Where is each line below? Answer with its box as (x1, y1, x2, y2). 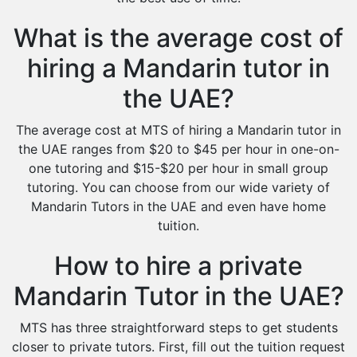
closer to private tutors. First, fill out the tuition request (12, 339, 345, 355)
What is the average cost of (14, 22, 343, 53)
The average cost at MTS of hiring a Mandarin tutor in (16, 122, 341, 138)
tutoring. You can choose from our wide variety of (27, 179, 330, 195)
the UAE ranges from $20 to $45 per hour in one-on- (18, 141, 339, 157)
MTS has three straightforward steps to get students (19, 320, 338, 335)
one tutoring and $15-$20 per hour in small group (29, 160, 328, 176)
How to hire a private (54, 250, 303, 281)
